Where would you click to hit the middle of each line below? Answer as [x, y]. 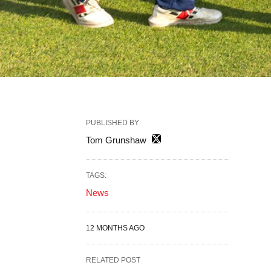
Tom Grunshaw [116, 140]
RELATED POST [113, 260]
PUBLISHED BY [113, 122]
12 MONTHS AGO [115, 228]
